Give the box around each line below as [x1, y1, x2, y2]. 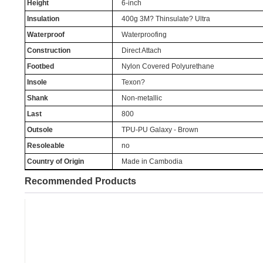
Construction [26, 46, 70, 55]
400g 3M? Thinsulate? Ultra [121, 15, 210, 23]
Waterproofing [121, 31, 167, 39]
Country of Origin [26, 157, 84, 166]
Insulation [26, 15, 59, 23]
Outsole [26, 126, 53, 134]
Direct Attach [121, 46, 161, 55]
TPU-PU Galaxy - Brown [121, 126, 198, 134]
